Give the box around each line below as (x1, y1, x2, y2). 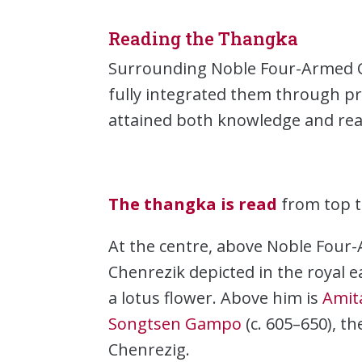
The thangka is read (108, 192, 278, 215)
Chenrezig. (108, 338, 191, 360)
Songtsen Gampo (108, 312, 242, 335)
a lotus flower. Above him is (108, 286, 323, 309)
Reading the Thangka (108, 27, 299, 51)
